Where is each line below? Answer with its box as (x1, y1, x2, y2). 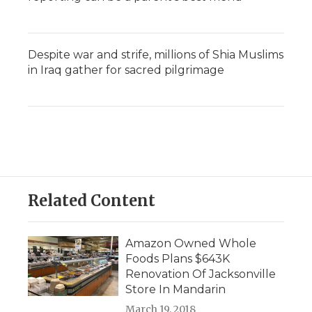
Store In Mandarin (125, 283, 226, 297)
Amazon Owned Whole (125, 237, 256, 251)
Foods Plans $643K (125, 252, 230, 266)
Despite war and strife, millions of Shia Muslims (28, 48, 283, 62)
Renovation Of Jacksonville (125, 267, 276, 281)
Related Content (28, 191, 155, 211)
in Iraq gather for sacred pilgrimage (28, 63, 224, 77)
